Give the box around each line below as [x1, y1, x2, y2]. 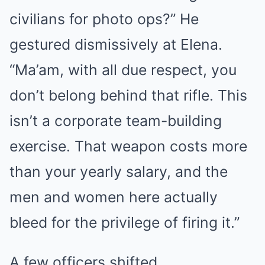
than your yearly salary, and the [9, 162, 228, 180]
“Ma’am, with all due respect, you [9, 60, 237, 79]
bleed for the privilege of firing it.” [9, 213, 240, 231]
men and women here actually [9, 188, 218, 206]
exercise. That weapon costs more [9, 137, 247, 155]
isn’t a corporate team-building [9, 111, 222, 130]
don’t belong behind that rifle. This [9, 86, 247, 104]
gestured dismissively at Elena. [9, 35, 222, 53]
